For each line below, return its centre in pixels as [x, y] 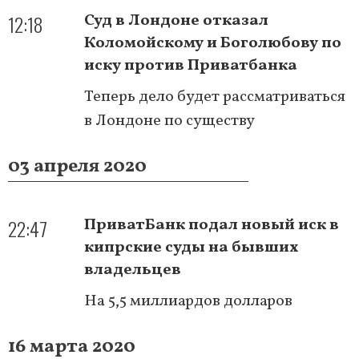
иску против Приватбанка [191, 65]
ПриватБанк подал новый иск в [212, 225]
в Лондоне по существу [169, 121]
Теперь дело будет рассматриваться [215, 97]
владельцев [133, 270]
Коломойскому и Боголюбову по [213, 43]
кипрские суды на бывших [191, 247]
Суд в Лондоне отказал [176, 20]
